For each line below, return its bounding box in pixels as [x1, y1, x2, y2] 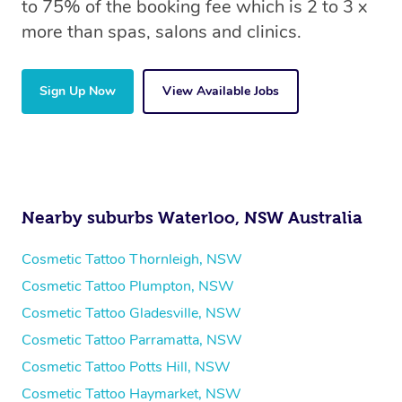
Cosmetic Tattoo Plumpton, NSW [22, 276, 234, 297]
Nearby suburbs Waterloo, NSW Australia [22, 208, 363, 228]
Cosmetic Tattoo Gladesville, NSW [22, 303, 241, 324]
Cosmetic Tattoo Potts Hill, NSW [22, 357, 231, 378]
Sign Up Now [39, 83, 116, 100]
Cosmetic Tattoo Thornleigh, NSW [22, 249, 242, 270]
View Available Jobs [162, 83, 279, 100]
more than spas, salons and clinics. [22, 20, 301, 45]
